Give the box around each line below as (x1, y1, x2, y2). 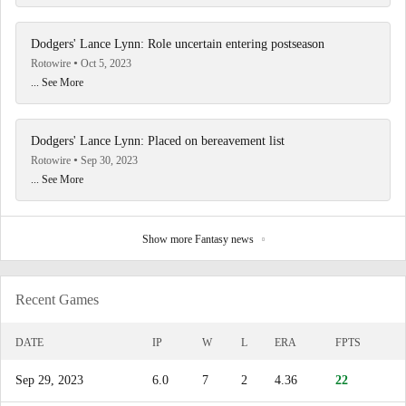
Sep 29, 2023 (15, 373, 83, 387)
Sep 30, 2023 (81, 154, 138, 167)
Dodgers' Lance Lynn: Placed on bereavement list (31, 134, 285, 148)
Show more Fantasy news (141, 233, 256, 246)
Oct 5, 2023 (81, 57, 131, 70)
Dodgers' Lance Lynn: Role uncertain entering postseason (31, 37, 324, 51)
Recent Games (15, 292, 99, 307)
